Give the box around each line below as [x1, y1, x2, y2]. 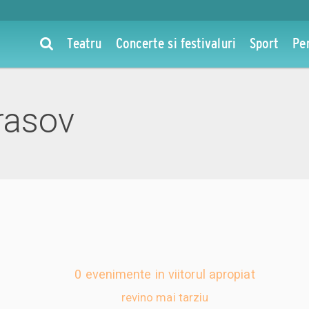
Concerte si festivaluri [115, 34, 236, 51]
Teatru [66, 34, 102, 51]
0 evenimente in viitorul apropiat [74, 266, 255, 281]
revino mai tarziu [121, 290, 209, 304]
